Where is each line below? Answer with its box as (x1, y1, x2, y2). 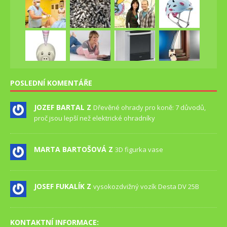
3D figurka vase (115, 145, 163, 155)
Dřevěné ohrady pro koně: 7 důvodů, (93, 103, 206, 112)
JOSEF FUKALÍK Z (34, 181, 93, 192)
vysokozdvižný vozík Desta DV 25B (93, 182, 199, 192)
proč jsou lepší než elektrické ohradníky (34, 113, 155, 123)
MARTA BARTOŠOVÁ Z (34, 144, 115, 155)
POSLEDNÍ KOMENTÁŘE (10, 78, 92, 88)
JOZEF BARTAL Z (34, 102, 93, 112)
